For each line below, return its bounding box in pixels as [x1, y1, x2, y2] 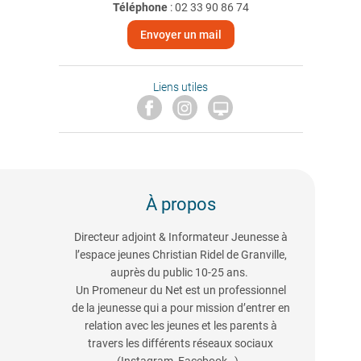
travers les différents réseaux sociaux [88, 337, 273, 351]
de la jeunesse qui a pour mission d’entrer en [71, 301, 290, 315]
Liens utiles [153, 81, 208, 94]
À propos [145, 194, 216, 215]
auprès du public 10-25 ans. [110, 266, 251, 280]
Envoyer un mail [139, 28, 222, 41]
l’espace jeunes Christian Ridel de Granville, [74, 248, 287, 262]
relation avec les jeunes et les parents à [84, 319, 277, 333]
